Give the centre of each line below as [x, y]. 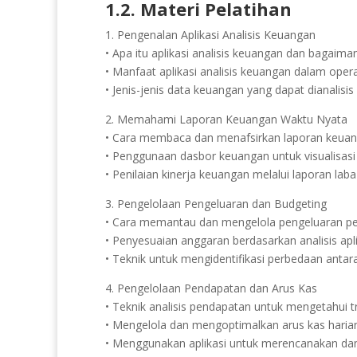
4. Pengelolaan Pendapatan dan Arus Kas [211, 288]
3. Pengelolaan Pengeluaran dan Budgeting [216, 203]
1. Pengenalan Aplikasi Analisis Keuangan [210, 34]
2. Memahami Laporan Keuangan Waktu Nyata [226, 119]
